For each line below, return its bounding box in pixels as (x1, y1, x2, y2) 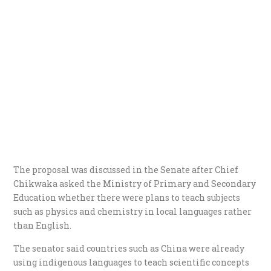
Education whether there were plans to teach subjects (13, 191, 241, 203)
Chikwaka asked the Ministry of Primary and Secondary (13, 177, 256, 189)
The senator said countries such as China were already (13, 242, 245, 254)
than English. (13, 219, 72, 231)
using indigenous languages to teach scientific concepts (13, 256, 250, 268)
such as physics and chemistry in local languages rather (13, 205, 252, 217)
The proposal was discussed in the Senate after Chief (13, 163, 239, 175)
